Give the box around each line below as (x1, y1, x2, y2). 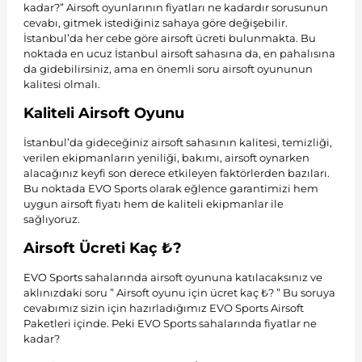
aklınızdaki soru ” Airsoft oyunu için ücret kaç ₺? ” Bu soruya (23, 285, 335, 299)
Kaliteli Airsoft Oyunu (23, 103, 184, 122)
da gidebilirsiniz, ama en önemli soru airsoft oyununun (23, 61, 313, 75)
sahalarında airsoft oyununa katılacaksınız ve (82, 270, 322, 284)
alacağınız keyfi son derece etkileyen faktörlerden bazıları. (23, 166, 330, 179)
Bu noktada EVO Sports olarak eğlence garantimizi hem (23, 181, 318, 195)
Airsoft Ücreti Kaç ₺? (23, 238, 182, 257)
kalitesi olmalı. (23, 77, 100, 90)
